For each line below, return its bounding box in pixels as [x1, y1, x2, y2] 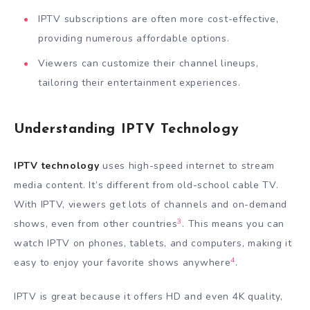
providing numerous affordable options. [38, 32, 230, 46]
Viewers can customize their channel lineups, [38, 57, 259, 71]
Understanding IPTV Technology [14, 122, 239, 136]
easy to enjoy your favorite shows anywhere [14, 256, 231, 270]
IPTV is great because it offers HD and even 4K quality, [14, 290, 283, 304]
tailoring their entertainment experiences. [38, 76, 241, 90]
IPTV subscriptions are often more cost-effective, [38, 12, 279, 26]
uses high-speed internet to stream [99, 159, 275, 173]
